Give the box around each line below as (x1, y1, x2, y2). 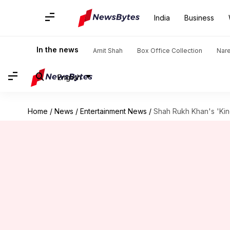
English (57, 72, 81, 82)
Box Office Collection (137, 47, 202, 54)
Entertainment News (80, 107, 147, 116)
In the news (36, 45, 79, 54)
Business (184, 13, 214, 22)
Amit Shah (93, 47, 123, 54)
